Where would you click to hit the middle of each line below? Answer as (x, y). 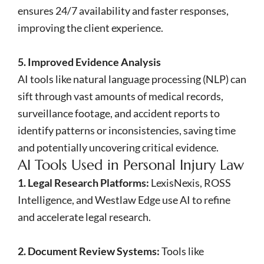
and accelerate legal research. (84, 217)
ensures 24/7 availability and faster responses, (123, 10)
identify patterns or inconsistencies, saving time (127, 130)
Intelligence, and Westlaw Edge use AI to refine (124, 199)
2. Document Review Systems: (89, 251)
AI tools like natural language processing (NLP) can (132, 79)
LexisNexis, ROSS (190, 182)
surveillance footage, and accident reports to (119, 113)
